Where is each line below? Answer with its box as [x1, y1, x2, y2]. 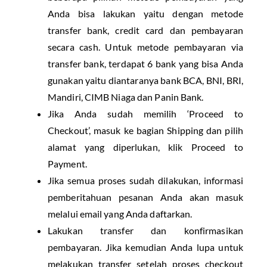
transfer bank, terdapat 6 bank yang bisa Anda [48, 58, 243, 70]
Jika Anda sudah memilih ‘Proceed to [48, 108, 243, 120]
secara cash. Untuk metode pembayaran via [48, 41, 243, 53]
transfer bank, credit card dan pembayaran [48, 24, 243, 36]
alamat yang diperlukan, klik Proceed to [48, 141, 243, 153]
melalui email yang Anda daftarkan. [48, 208, 193, 220]
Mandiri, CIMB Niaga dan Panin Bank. [48, 91, 204, 103]
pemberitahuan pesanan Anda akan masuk [48, 191, 243, 203]
